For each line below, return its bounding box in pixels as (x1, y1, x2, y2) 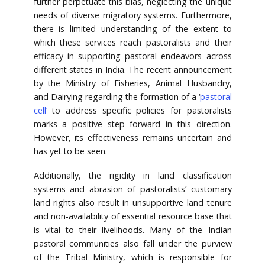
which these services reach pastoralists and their (33, 37, 232, 49)
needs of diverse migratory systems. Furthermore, (33, 9, 232, 21)
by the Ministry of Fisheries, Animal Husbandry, (33, 77, 232, 89)
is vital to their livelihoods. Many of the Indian (33, 224, 232, 235)
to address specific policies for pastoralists (47, 105, 232, 117)
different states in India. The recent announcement (33, 64, 232, 76)
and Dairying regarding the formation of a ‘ (33, 91, 200, 103)
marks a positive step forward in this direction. (33, 118, 232, 130)
